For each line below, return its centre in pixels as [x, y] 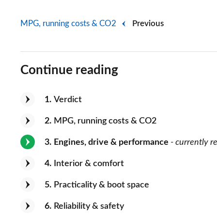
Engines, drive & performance [111, 143]
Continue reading [69, 70]
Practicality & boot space [101, 185]
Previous [148, 24]
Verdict [68, 100]
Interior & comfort [89, 164]
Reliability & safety [89, 207]
